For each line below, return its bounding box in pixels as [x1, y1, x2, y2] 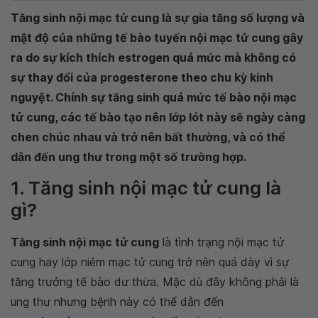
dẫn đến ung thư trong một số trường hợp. [11, 150, 246, 164]
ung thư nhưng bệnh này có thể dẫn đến [11, 295, 224, 309]
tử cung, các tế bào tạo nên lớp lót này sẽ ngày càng [11, 110, 305, 124]
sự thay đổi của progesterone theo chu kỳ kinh [11, 70, 273, 84]
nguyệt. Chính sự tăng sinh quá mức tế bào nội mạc [11, 90, 297, 104]
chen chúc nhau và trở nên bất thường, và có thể [11, 130, 285, 144]
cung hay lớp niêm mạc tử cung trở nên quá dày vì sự [11, 255, 289, 269]
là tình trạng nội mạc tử [159, 235, 284, 249]
